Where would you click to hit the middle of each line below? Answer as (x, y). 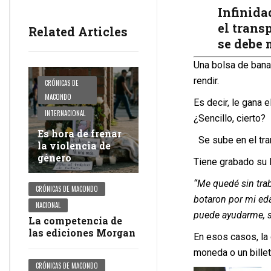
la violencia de (74, 146)
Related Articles (78, 32)
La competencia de (75, 221)
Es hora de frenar (80, 134)
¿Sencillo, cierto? (229, 119)
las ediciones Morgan (82, 233)
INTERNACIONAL (65, 113)
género (54, 158)
